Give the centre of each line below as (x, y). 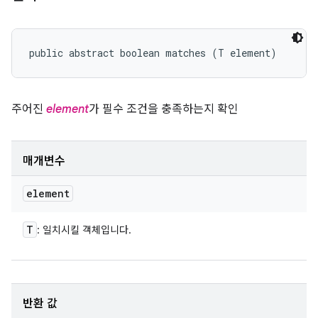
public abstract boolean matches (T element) (153, 53)
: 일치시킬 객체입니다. (84, 230)
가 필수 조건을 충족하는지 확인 (164, 109)
